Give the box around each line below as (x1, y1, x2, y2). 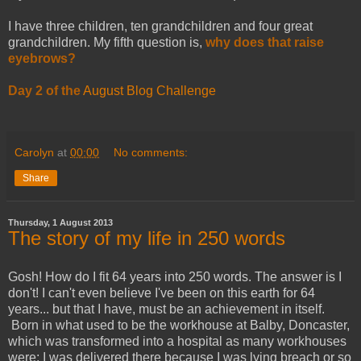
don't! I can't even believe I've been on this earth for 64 (8, 285, 315, 300)
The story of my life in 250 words (8, 226, 285, 249)
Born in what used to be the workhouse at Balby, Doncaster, (8, 317, 350, 332)
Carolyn (15, 145, 54, 159)
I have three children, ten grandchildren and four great (8, 19, 313, 33)
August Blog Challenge (83, 83, 216, 98)
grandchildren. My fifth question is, (8, 35, 205, 49)
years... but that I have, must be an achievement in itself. (8, 301, 325, 316)
